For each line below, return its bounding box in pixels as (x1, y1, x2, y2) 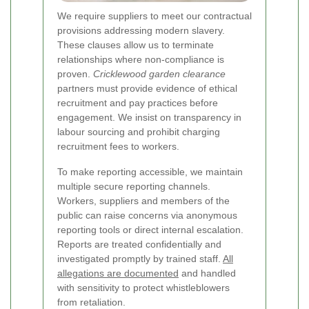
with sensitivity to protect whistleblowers (57, 282, 230, 294)
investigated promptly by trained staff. (57, 253, 223, 265)
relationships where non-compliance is (57, 54, 224, 66)
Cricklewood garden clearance (93, 68, 226, 80)
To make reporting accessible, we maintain (57, 166, 243, 178)
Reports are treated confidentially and (57, 239, 221, 250)
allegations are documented (57, 268, 179, 279)
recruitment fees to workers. (57, 141, 179, 152)
